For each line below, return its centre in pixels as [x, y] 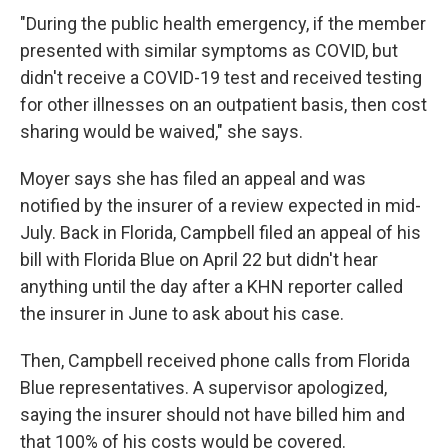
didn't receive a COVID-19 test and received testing [221, 77]
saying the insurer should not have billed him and [212, 414]
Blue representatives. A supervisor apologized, [203, 387]
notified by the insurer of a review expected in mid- [220, 205]
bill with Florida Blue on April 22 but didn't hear [199, 259]
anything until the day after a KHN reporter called [211, 286]
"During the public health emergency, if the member [223, 23]
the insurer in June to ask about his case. [182, 313]
